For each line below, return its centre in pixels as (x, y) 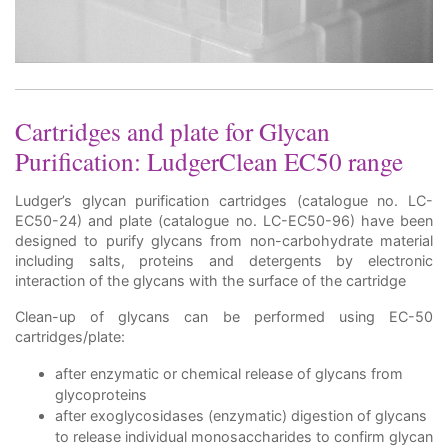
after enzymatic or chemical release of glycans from (229, 373)
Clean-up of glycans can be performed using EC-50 (224, 316)
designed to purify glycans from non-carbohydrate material (224, 240)
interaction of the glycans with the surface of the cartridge (210, 280)
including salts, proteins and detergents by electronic (224, 260)
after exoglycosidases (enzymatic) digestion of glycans (241, 415)
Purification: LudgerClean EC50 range (209, 161)
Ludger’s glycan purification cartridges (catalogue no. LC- (224, 200)
